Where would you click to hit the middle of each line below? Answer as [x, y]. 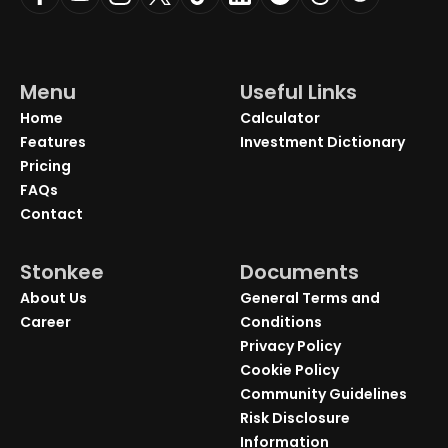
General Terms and [310, 297]
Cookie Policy [289, 369]
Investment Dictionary [322, 141]
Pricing [45, 165]
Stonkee [62, 271]
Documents [299, 271]
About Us [53, 297]
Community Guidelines [323, 393]
